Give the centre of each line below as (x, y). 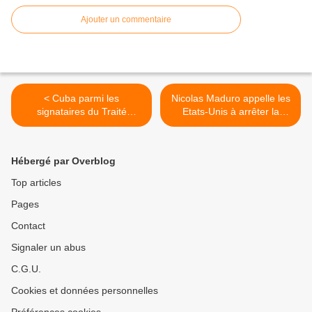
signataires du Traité (81, 112)
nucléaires (81, 138)
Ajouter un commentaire (126, 20)
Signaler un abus (48, 248)
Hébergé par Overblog (63, 161)
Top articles (36, 183)
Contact (28, 226)
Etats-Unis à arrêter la (231, 112)
